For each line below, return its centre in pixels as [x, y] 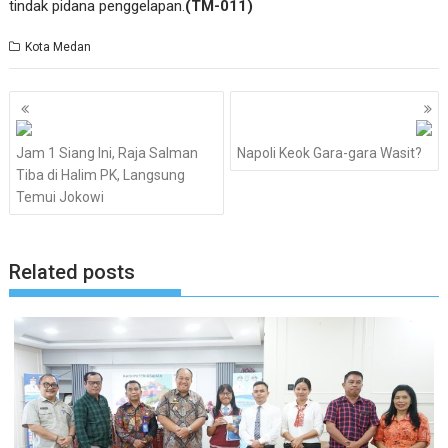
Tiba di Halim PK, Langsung [101, 175]
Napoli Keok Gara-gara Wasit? [329, 153]
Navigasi [55, 102]
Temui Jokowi [60, 197]
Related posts [72, 271]
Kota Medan [58, 46]
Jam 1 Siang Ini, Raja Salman [107, 153]
